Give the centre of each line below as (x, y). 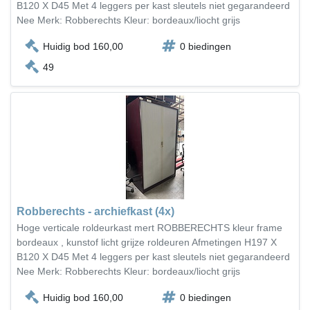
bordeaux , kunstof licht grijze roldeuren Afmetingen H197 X (147, 242)
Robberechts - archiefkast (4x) (95, 211)
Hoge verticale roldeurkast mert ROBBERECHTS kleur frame (149, 228)
